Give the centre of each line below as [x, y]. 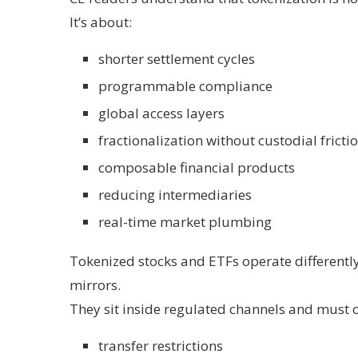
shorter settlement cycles [177, 59]
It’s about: [101, 22]
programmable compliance [185, 86]
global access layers [161, 113]
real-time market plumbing [185, 222]
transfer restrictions [161, 346]
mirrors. [95, 285]
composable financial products [197, 167]
